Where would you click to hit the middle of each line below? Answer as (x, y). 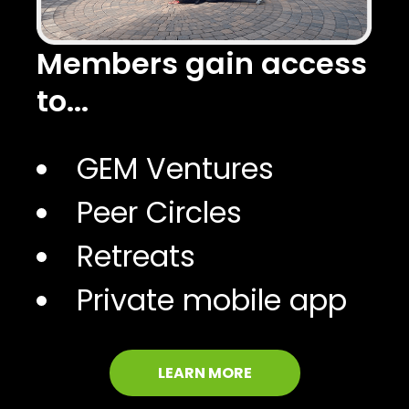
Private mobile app (212, 299)
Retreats (136, 256)
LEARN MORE (204, 372)
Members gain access (202, 63)
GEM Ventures (176, 168)
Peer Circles (160, 212)
